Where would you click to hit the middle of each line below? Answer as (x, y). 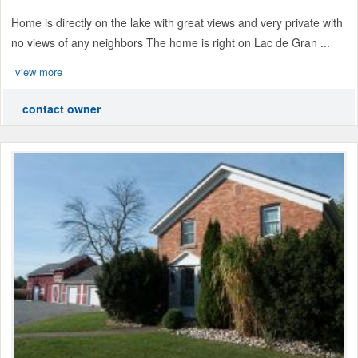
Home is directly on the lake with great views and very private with (177, 22)
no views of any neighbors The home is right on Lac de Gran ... (171, 42)
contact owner (62, 108)
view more (39, 71)
